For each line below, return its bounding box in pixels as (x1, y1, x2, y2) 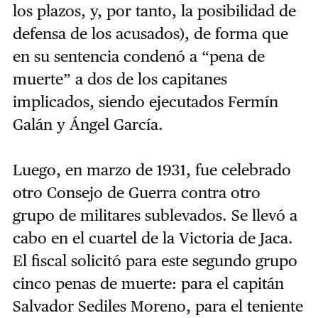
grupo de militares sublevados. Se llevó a (12, 205, 297, 224)
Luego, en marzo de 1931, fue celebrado (12, 160, 291, 179)
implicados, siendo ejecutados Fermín (12, 92, 278, 111)
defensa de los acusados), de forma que (12, 23, 288, 43)
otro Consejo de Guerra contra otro (12, 182, 261, 202)
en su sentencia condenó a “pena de (12, 46, 265, 65)
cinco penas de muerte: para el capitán (12, 273, 284, 292)
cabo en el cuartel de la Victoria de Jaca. (12, 228, 293, 247)
